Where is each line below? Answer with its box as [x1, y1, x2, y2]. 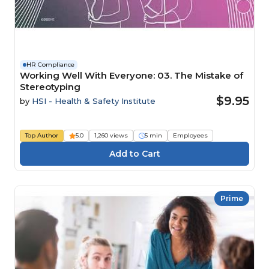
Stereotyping [20, 80, 80, 92]
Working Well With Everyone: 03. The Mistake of [20, 69, 243, 81]
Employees [173, 131, 208, 139]
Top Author [25, 131, 58, 139]
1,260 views [94, 131, 128, 139]
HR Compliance [26, 60, 74, 68]
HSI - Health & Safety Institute [32, 95, 156, 106]
